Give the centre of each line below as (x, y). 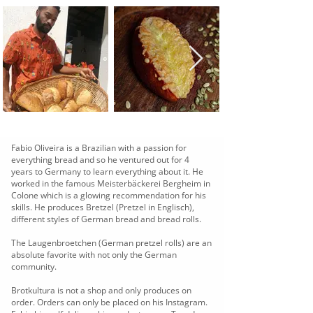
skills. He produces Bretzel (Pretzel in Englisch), (103, 207)
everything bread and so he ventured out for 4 (100, 160)
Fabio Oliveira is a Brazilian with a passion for (99, 148)
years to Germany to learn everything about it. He (107, 172)
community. (34, 267)
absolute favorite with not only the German (94, 255)
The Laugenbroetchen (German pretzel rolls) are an (111, 243)
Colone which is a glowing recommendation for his (109, 195)
